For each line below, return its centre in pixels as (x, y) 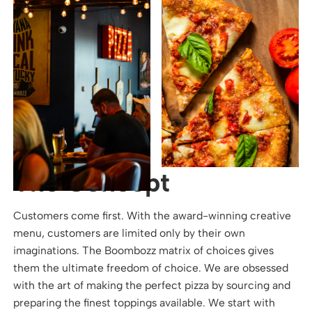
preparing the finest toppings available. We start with (145, 303)
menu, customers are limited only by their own (130, 233)
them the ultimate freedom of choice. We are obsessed (151, 268)
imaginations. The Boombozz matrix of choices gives (144, 251)
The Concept (92, 182)
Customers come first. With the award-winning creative (153, 216)
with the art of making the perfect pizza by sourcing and (152, 286)
